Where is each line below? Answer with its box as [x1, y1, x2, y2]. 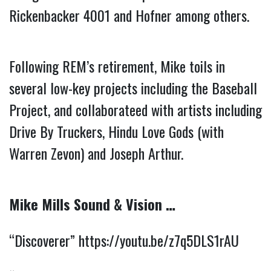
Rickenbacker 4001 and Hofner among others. [9, 4, 249, 26]
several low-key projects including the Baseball [9, 76, 257, 99]
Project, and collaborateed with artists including [9, 98, 262, 120]
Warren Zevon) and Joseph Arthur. [9, 142, 183, 164]
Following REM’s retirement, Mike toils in [9, 54, 225, 77]
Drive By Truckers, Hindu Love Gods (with [9, 120, 224, 142]
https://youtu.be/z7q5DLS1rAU [79, 229, 239, 251]
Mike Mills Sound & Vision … [9, 192, 175, 215]
